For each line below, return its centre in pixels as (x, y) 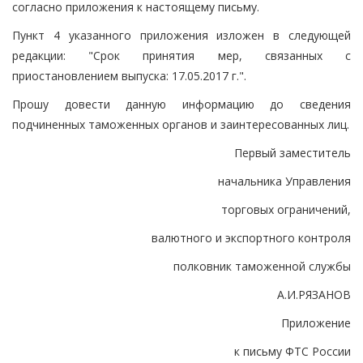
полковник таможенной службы (262, 266)
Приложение (316, 322)
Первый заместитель (293, 152)
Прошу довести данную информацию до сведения (181, 104)
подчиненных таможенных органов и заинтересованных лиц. (181, 124)
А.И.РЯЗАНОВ (314, 294)
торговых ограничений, (286, 209)
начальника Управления (284, 181)
